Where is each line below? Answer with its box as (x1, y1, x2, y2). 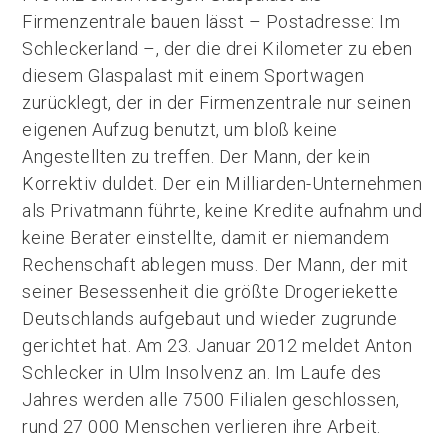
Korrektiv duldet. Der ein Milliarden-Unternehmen (22, 173, 423, 194)
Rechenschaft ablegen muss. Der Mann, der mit (22, 254, 409, 275)
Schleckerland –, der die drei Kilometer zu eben (22, 38, 413, 59)
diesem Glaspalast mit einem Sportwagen (22, 65, 365, 86)
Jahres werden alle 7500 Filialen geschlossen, (22, 389, 400, 410)
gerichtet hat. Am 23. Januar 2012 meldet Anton (22, 335, 413, 356)
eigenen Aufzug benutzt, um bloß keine (22, 119, 338, 140)
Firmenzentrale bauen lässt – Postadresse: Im (22, 11, 401, 32)
